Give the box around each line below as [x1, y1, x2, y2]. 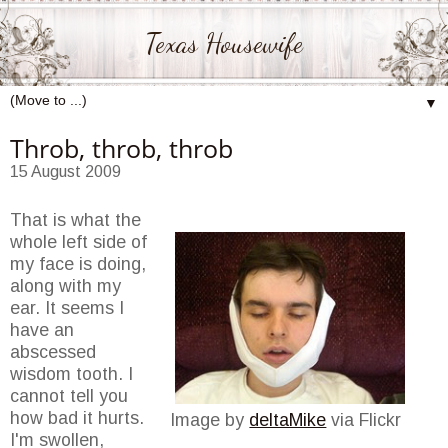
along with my [10, 276, 121, 297]
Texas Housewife [145, 27, 303, 61]
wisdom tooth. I [10, 364, 133, 385]
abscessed [10, 342, 96, 363]
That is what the [10, 210, 141, 231]
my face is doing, [10, 254, 146, 275]
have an [10, 320, 74, 341]
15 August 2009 [10, 162, 121, 180]
